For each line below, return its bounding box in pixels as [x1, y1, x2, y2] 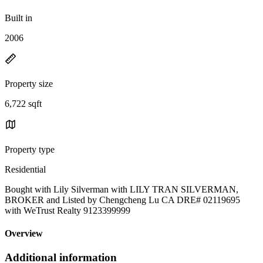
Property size [5, 78, 53, 89]
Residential [5, 164, 46, 174]
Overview [5, 228, 43, 239]
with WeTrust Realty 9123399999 [5, 205, 130, 215]
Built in [5, 12, 32, 23]
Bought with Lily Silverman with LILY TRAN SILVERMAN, [5, 184, 238, 194]
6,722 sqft [5, 98, 42, 109]
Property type [5, 144, 55, 154]
